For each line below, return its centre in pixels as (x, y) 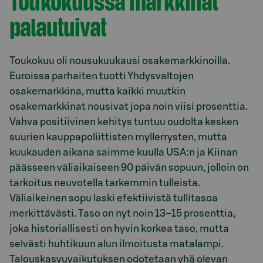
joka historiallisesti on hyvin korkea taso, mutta (119, 228)
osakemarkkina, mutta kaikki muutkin (97, 91)
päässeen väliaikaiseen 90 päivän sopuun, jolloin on (129, 167)
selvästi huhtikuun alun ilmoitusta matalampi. (117, 244)
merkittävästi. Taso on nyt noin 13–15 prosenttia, (122, 213)
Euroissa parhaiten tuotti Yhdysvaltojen (102, 76)
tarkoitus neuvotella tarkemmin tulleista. (105, 183)
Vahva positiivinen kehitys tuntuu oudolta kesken (124, 122)
